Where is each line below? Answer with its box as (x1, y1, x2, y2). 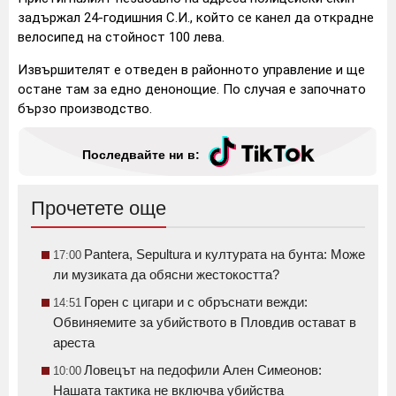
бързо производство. (18, 100, 152, 117)
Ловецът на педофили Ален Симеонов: (84, 362, 322, 377)
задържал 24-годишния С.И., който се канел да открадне (18, 9, 374, 26)
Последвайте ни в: (81, 148, 200, 163)
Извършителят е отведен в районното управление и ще (18, 61, 365, 78)
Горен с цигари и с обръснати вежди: (84, 293, 308, 309)
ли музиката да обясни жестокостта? (53, 266, 279, 282)
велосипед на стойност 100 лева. (18, 28, 225, 45)
